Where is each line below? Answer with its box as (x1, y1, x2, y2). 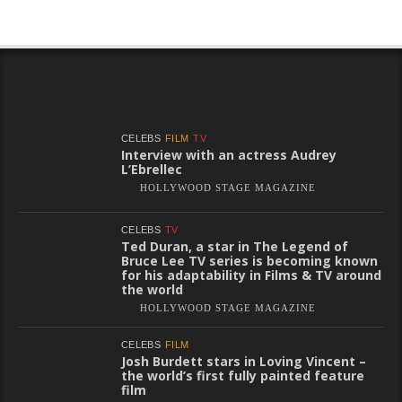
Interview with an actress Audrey (121, 145, 336, 163)
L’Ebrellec (121, 160, 182, 178)
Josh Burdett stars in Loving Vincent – (121, 352, 366, 370)
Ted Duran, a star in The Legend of (121, 237, 348, 255)
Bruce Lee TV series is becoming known (121, 251, 378, 269)
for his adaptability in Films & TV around (121, 266, 381, 284)
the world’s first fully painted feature (121, 366, 364, 384)
